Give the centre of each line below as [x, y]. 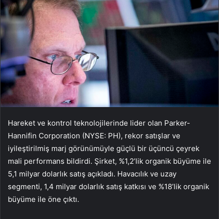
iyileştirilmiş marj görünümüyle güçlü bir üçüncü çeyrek [104, 149]
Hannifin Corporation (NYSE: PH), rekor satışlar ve [94, 136]
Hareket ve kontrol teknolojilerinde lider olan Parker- [99, 123]
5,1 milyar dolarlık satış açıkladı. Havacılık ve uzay [92, 174]
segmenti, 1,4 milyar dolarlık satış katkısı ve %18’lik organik [109, 187]
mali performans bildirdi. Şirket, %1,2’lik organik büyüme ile [109, 161]
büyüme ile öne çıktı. [44, 199]
